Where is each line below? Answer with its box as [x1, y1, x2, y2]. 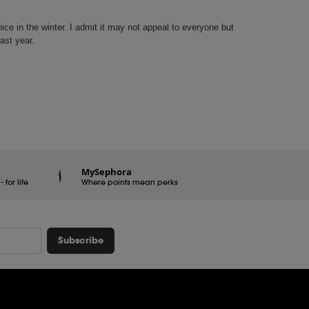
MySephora [81, 165, 132, 178]
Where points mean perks [81, 177, 179, 187]
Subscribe [57, 234, 103, 247]
